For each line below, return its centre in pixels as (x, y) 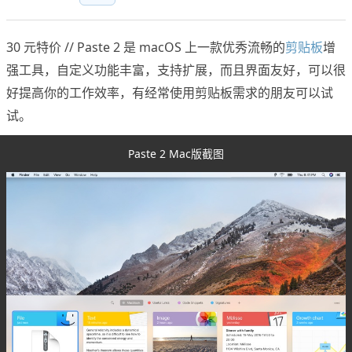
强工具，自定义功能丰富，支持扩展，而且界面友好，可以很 (176, 70)
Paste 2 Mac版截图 (176, 154)
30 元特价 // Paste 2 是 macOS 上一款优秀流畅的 (146, 48)
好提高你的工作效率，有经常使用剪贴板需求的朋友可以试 (170, 93)
